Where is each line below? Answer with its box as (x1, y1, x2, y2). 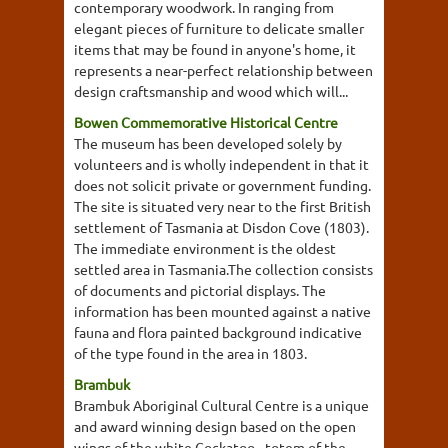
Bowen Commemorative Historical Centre (74, 113, 338, 131)
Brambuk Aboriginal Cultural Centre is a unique (74, 396, 369, 414)
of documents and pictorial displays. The (74, 281, 326, 299)
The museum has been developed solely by (74, 134, 342, 152)
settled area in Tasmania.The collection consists (74, 260, 373, 278)
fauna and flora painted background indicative (74, 323, 362, 341)
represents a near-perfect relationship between (74, 61, 373, 79)
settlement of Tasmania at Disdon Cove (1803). (74, 218, 369, 236)
